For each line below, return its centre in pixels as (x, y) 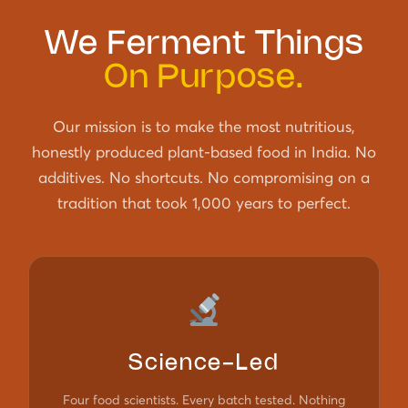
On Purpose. (204, 78)
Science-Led (204, 364)
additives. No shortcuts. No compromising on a (204, 177)
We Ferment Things (204, 45)
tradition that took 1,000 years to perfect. (204, 203)
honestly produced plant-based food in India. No (204, 152)
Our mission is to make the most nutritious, (204, 126)
